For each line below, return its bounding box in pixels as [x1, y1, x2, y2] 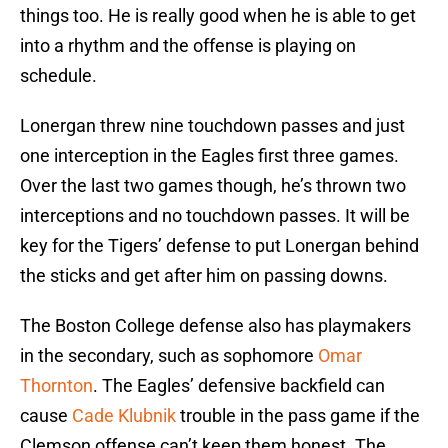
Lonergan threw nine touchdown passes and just [20, 115, 405, 137]
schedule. [20, 65, 97, 87]
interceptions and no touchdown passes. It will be [20, 205, 410, 227]
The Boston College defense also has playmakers [20, 315, 411, 337]
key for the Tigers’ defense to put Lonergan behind [20, 235, 419, 257]
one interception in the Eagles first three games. [20, 145, 399, 167]
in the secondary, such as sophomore [20, 345, 318, 367]
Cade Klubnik [68, 405, 176, 427]
